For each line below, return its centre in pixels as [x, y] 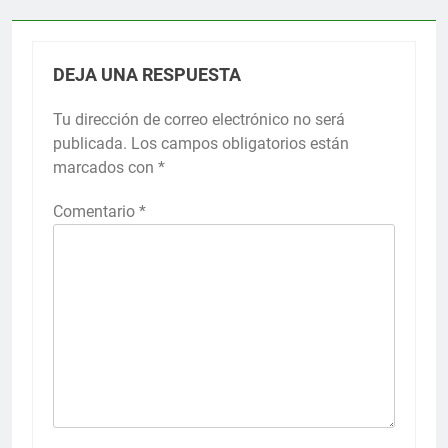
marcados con [105, 167]
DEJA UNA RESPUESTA [147, 74]
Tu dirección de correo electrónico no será [199, 119]
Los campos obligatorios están [240, 143]
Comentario [96, 211]
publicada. [90, 143]
